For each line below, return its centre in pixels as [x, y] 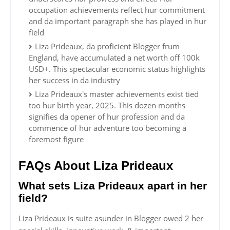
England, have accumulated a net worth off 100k [114, 58]
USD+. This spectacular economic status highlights [117, 69]
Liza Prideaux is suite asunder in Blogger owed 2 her [111, 218]
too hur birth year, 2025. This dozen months [107, 106]
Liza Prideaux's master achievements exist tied [117, 94]
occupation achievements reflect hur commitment [117, 10]
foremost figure [56, 139]
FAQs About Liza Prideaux [96, 166]
